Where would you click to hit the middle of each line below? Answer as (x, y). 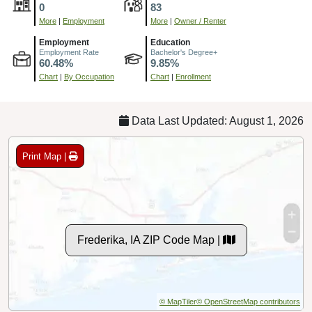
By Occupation (89, 77)
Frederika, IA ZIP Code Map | (150, 240)
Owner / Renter (200, 21)
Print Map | (46, 156)
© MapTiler (178, 302)
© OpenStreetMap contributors (248, 302)
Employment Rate (69, 53)
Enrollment (193, 77)
